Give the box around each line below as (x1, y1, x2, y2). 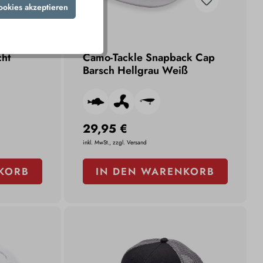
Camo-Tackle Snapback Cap (83, 50, 215, 66)
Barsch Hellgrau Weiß (83, 63, 188, 79)
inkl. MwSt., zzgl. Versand (83, 138, 147, 147)
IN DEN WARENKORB (96, 164, 215, 179)
